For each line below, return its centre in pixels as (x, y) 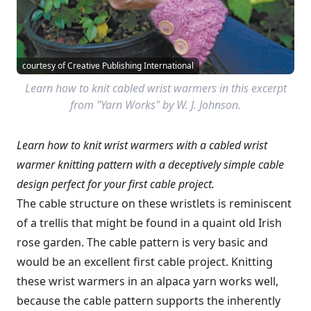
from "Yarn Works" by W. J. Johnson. (155, 104)
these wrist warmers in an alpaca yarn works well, (148, 281)
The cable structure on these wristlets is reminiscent (154, 203)
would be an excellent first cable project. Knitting (145, 261)
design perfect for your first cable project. (116, 184)
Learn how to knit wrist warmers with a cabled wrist (142, 145)
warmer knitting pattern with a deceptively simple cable (150, 164)
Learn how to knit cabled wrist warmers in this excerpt (155, 88)
